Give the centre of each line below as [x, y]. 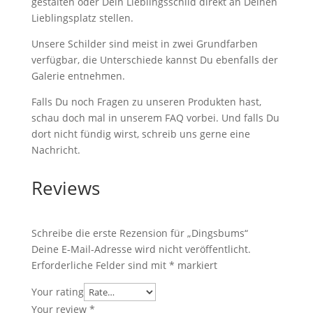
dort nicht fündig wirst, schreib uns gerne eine [140, 134]
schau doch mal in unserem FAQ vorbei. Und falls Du [155, 118]
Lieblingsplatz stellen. [82, 18]
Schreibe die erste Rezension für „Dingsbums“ [139, 233]
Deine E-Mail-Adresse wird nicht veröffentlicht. [141, 249]
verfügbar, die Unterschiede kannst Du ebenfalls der [154, 60]
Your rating [57, 292]
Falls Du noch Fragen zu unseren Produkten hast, [146, 102]
